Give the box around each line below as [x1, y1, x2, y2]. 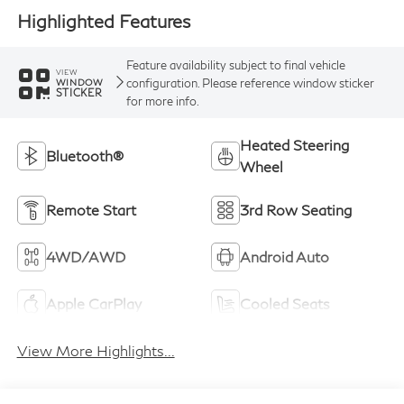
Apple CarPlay [45, 295, 142, 313]
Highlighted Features [16, 9, 190, 32]
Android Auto [240, 248, 329, 266]
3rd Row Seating [240, 201, 352, 219]
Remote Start [45, 201, 136, 219]
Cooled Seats [240, 295, 330, 313]
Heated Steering [240, 136, 349, 154]
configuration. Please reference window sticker [125, 75, 374, 90]
